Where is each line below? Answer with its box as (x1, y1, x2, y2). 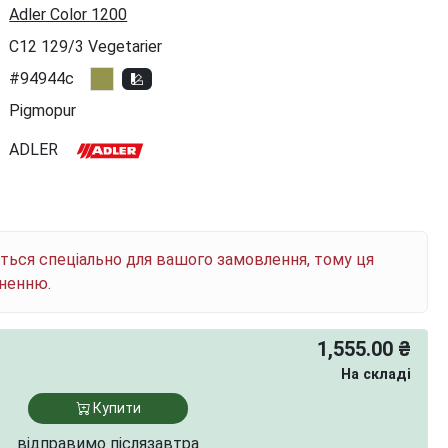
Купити (89, 400, 141, 416)
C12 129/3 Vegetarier (9, 37, 163, 56)
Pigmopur (9, 101, 77, 120)
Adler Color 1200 (9, 5, 128, 24)
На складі (341, 366, 411, 383)
